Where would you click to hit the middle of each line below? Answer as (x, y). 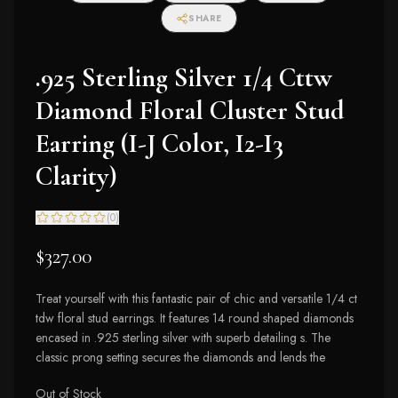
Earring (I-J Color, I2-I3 (159, 143)
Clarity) (76, 176)
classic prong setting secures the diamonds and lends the (180, 357)
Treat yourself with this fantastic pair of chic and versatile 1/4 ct (196, 298)
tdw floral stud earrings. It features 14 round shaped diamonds (195, 318)
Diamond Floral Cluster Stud (190, 111)
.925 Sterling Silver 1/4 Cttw (184, 78)
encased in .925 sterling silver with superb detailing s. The (183, 338)
